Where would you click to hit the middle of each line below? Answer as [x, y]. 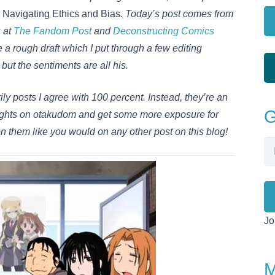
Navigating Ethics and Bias [61, 14]
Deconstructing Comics [164, 31]
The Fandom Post [52, 31]
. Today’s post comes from [177, 14]
